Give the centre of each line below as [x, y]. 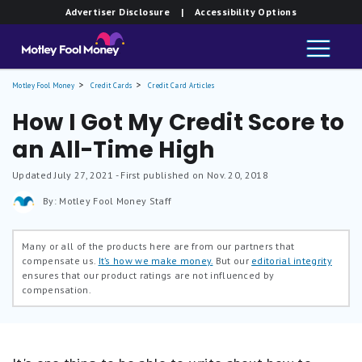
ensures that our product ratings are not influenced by [148, 275]
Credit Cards [111, 85]
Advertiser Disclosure [118, 12]
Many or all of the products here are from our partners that [158, 246]
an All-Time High [114, 150]
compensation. [57, 290]
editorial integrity [292, 261]
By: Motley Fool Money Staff [107, 201]
